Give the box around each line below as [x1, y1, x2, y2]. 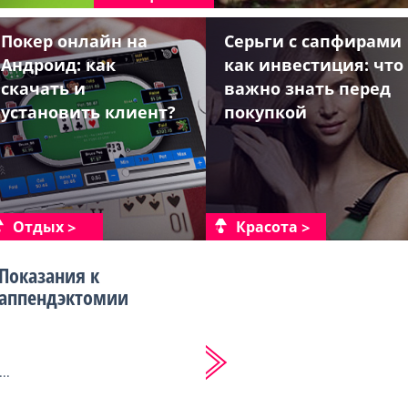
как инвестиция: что [224, 54, 403, 76]
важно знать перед [224, 77, 391, 99]
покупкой [224, 101, 307, 123]
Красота [236, 217, 298, 237]
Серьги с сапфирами [224, 30, 402, 52]
